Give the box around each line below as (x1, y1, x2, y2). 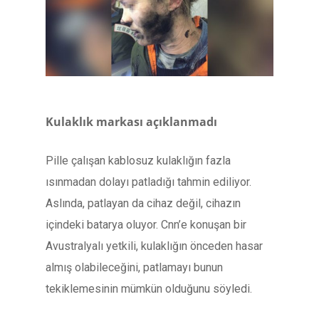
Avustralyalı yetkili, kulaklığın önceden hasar (46, 239, 263, 253)
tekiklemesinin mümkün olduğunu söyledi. (46, 281, 252, 296)
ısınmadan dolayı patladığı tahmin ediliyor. (46, 174, 251, 189)
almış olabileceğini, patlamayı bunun (46, 260, 223, 274)
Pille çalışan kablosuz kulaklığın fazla (46, 153, 231, 167)
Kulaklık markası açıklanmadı (46, 113, 217, 130)
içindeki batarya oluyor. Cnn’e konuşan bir (46, 217, 246, 231)
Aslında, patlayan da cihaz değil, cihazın (46, 196, 241, 210)
